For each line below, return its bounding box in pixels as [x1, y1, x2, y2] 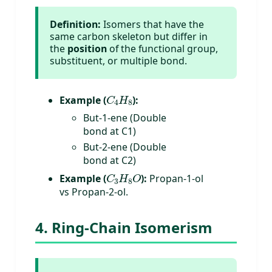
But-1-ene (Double [83, 111, 167, 125]
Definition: [50, 18, 101, 32]
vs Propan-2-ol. [59, 185, 128, 199]
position [67, 42, 107, 56]
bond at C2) [83, 154, 137, 168]
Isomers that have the [101, 18, 205, 32]
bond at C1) [83, 124, 137, 138]
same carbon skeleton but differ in [50, 30, 208, 44]
